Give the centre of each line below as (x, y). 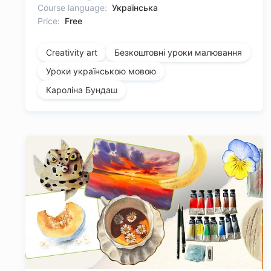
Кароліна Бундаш (82, 90)
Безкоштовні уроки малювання (178, 53)
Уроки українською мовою (101, 71)
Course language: (72, 8)
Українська (135, 8)
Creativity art (72, 53)
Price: (49, 21)
